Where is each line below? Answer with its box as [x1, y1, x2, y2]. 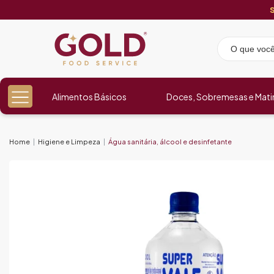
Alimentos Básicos [52, 91, 127, 102]
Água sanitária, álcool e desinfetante [108, 138, 232, 146]
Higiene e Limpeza [38, 138, 100, 146]
